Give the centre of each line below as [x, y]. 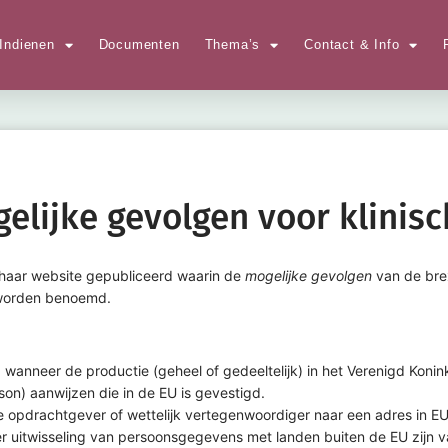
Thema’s [232, 44]
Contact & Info [352, 44]
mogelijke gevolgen [308, 275]
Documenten [139, 44]
